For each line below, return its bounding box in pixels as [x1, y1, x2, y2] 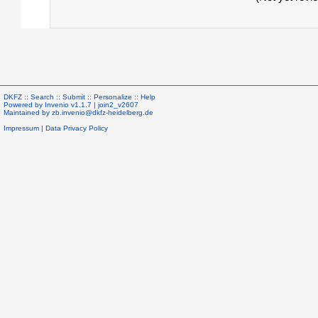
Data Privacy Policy [45, 124, 108, 132]
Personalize [94, 93, 132, 101]
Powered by [4, 101, 45, 109]
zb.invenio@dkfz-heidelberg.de [52, 109, 153, 116]
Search [31, 93, 54, 101]
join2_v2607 [98, 101, 138, 109]
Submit [62, 93, 85, 101]
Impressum [4, 124, 39, 132]
